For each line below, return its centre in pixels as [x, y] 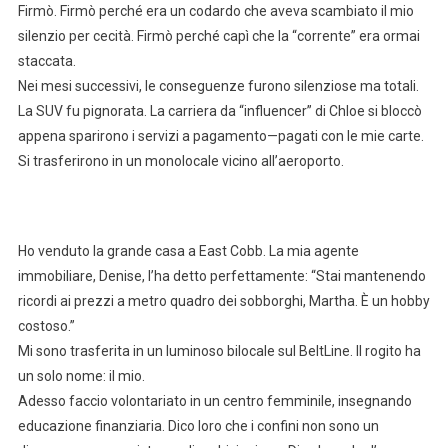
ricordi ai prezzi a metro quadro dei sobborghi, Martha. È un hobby [223, 301]
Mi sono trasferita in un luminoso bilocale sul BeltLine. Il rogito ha [219, 351]
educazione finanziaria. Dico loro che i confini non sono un [198, 426]
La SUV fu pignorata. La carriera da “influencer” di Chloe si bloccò [219, 111]
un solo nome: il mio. [81, 376]
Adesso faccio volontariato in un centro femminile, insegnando [214, 401]
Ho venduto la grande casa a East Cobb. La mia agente [188, 251]
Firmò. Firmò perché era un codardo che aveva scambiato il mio [215, 11]
